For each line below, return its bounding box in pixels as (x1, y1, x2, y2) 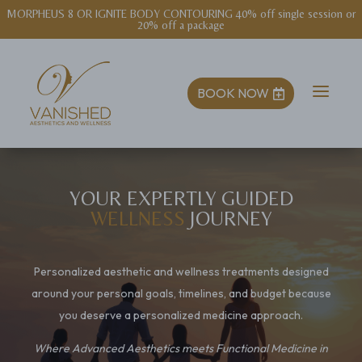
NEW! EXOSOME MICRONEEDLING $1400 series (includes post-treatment (6, 7, 356, 20)
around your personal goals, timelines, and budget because (31, 286, 331, 301)
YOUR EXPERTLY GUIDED (69, 187, 293, 210)
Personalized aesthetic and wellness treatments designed (33, 264, 329, 279)
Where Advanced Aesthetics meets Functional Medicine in (34, 341, 328, 356)
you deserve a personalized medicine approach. (59, 308, 303, 322)
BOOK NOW (196, 85, 269, 101)
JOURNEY (189, 207, 272, 230)
